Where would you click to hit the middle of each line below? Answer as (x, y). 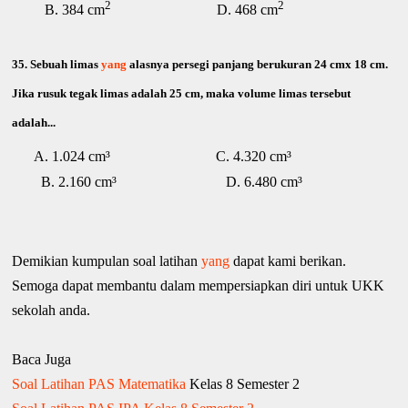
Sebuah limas (66, 64)
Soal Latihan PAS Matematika (99, 383)
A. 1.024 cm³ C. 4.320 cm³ (163, 157)
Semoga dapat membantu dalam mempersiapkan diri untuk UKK (199, 285)
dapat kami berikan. (288, 260)
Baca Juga (44, 359)
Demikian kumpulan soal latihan (107, 260)
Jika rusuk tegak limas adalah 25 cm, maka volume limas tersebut (182, 93)
